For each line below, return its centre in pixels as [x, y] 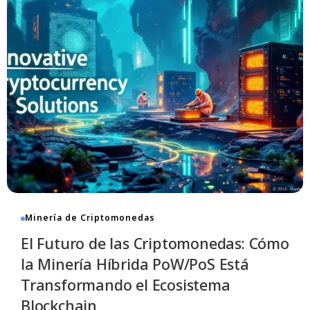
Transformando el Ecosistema [126, 285]
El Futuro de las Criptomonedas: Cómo [155, 244]
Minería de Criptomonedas [90, 218]
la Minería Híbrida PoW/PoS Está [135, 264]
